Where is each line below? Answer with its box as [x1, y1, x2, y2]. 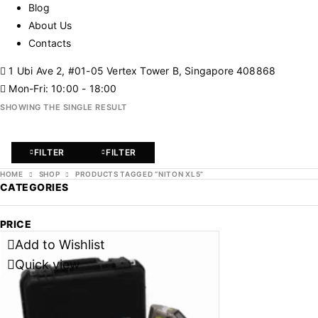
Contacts [28, 37, 72, 49]
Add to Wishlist [15, 237, 105, 252]
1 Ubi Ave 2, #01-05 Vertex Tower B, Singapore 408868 [6, 65, 276, 77]
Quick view [15, 257, 80, 272]
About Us [28, 19, 72, 31]
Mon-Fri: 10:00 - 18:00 [6, 82, 117, 94]
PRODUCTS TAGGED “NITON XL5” [75, 170, 204, 178]
